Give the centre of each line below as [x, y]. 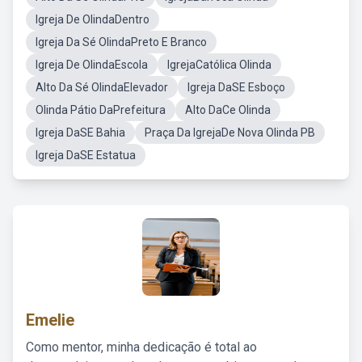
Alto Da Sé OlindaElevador [102, 87]
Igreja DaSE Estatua [86, 155]
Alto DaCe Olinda [228, 110]
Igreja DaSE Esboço [236, 87]
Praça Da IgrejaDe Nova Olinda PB [230, 133]
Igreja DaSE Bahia [80, 133]
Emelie [50, 320]
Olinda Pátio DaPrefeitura [101, 110]
